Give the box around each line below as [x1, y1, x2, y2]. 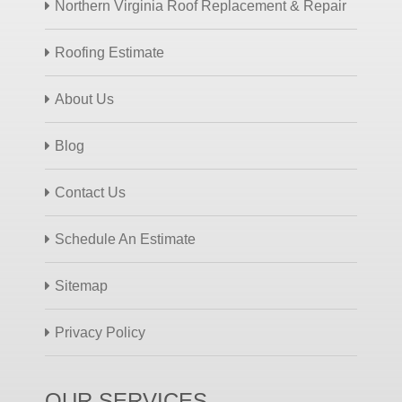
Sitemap [55, 278, 108, 293]
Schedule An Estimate [55, 232, 196, 247]
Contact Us [55, 185, 126, 200]
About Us [55, 92, 114, 107]
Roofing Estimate [55, 45, 164, 60]
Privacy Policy [55, 325, 145, 340]
